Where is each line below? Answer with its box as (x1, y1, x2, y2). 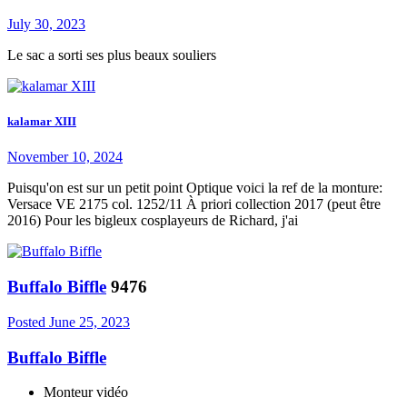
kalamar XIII (7, 114, 76, 129)
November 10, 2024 (7, 149, 123, 165)
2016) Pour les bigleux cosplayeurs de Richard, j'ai (7, 213, 298, 229)
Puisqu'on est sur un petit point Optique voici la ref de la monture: (7, 180, 382, 196)
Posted (7, 313, 49, 330)
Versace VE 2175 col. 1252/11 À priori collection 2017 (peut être (7, 196, 381, 213)
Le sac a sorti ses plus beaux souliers (7, 47, 231, 64)
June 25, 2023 (49, 313, 130, 330)
